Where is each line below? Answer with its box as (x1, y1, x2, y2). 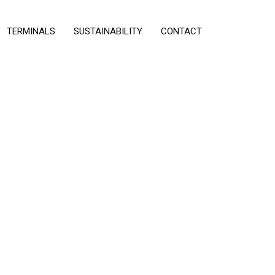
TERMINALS (7, 26, 55, 37)
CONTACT (161, 26, 202, 37)
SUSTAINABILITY (74, 26, 142, 37)
